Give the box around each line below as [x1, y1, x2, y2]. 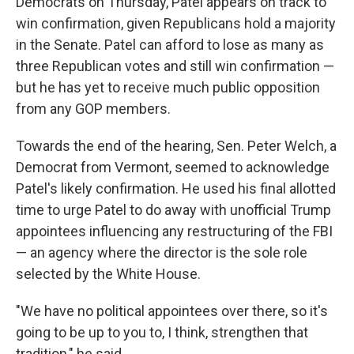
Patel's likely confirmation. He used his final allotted [16, 180, 336, 197]
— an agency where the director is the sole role [16, 244, 307, 261]
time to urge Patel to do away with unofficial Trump [16, 201, 331, 218]
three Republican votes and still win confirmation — [16, 58, 334, 74]
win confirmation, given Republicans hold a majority [16, 15, 336, 32]
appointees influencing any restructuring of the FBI [16, 223, 333, 239]
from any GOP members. [16, 100, 171, 117]
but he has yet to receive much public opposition [16, 79, 320, 96]
